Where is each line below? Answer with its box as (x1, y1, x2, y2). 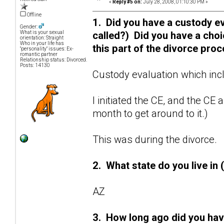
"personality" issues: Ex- (20, 46, 73, 52)
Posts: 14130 (20, 62, 50, 68)
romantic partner (20, 51, 57, 57)
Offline (26, 12, 41, 18)
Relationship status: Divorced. (20, 57, 87, 63)
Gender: (20, 24, 38, 30)
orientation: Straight (20, 35, 63, 41)
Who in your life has (20, 40, 64, 46)
